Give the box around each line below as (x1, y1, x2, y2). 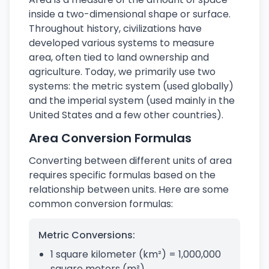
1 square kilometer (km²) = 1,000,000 (50, 247, 221, 261)
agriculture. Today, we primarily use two (29, 65, 216, 79)
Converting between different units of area (29, 154, 232, 168)
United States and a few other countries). (29, 108, 223, 122)
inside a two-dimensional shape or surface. (29, 7, 231, 21)
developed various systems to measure (29, 36, 214, 50)
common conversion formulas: (29, 197, 173, 211)
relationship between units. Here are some (29, 183, 229, 196)
